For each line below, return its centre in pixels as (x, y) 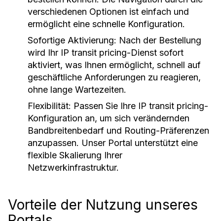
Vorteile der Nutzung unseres (103, 205)
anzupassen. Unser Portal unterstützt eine (113, 143)
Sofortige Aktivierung (71, 40)
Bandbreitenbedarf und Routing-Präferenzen (118, 130)
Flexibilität (48, 106)
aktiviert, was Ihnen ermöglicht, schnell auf (114, 65)
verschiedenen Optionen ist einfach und (108, 12)
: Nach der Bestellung (158, 40)
